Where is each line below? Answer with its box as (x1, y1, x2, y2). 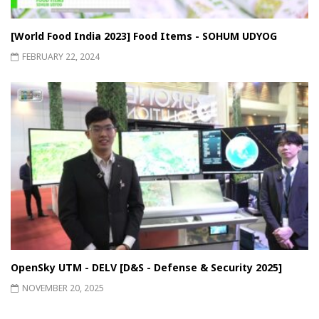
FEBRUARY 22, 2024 (22, 51, 100, 63)
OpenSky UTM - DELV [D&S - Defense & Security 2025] (11, 261, 282, 275)
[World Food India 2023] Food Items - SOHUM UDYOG (11, 29, 277, 43)
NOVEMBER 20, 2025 (22, 282, 104, 295)
